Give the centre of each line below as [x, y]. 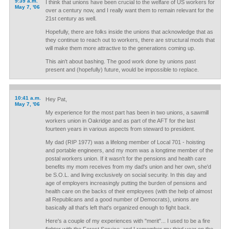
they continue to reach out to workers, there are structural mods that [130, 40]
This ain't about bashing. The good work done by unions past [120, 61]
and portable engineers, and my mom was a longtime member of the [129, 150]
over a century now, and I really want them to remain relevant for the [129, 10]
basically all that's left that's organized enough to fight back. [118, 208]
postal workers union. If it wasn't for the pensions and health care [125, 158]
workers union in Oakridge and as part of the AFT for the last [120, 121]
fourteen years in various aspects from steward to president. [120, 129]
